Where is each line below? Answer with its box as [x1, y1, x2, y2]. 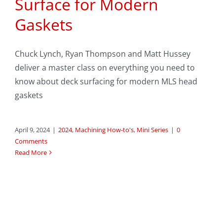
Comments [15, 137, 47, 146]
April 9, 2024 [15, 125, 50, 135]
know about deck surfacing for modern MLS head [15, 76, 197, 87]
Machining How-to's [75, 125, 134, 135]
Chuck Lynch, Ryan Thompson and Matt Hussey [15, 48, 190, 60]
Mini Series [137, 125, 168, 135]
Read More [15, 148, 47, 157]
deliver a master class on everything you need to [15, 62, 195, 74]
